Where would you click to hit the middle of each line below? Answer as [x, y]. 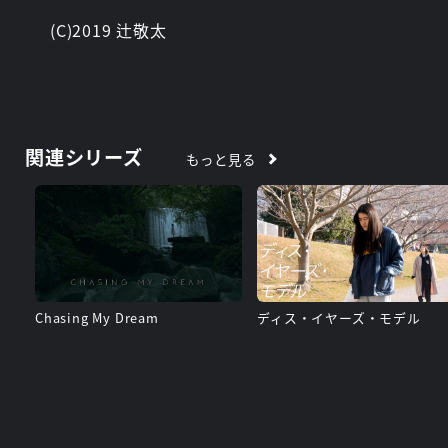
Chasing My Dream [97, 317]
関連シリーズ [84, 157]
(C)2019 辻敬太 [108, 30]
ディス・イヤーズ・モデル [339, 317]
